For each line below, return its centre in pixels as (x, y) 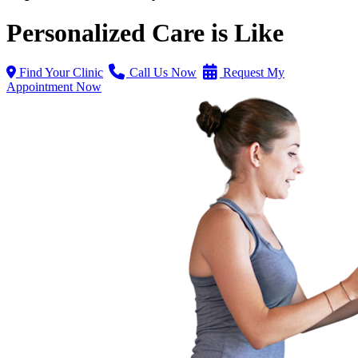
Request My (252, 72)
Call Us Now (161, 72)
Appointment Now (54, 86)
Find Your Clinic (60, 72)
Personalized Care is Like (145, 33)
